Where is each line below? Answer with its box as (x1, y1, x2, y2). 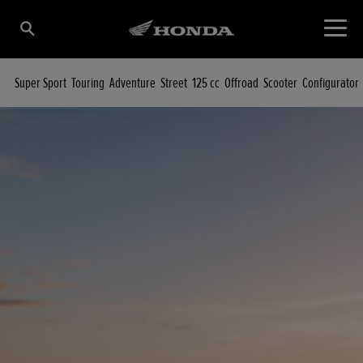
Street (160, 74, 187, 92)
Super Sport (15, 74, 66, 92)
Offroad (224, 74, 258, 92)
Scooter (263, 74, 297, 92)
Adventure (109, 74, 156, 92)
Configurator (302, 74, 359, 92)
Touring (71, 74, 105, 92)
